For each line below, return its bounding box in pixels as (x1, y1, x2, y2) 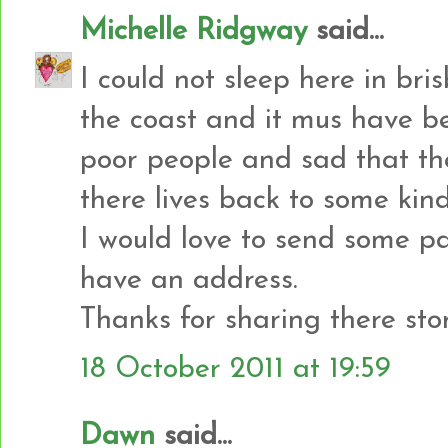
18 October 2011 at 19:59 (80, 354, 391, 384)
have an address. (80, 265, 298, 295)
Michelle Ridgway (80, 16, 307, 46)
